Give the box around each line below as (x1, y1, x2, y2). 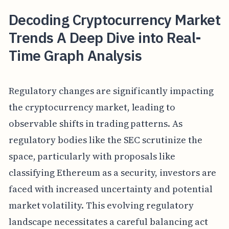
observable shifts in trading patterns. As (8, 117, 182, 130)
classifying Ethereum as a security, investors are (8, 166, 217, 179)
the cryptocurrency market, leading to (8, 101, 176, 114)
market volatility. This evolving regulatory (8, 199, 194, 212)
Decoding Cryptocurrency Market (8, 10, 220, 29)
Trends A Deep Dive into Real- (8, 28, 201, 47)
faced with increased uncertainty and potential (8, 182, 213, 196)
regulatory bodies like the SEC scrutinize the (8, 133, 202, 147)
